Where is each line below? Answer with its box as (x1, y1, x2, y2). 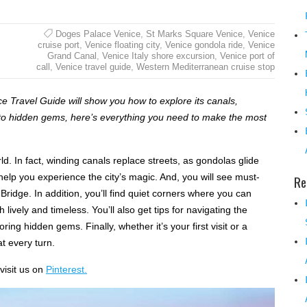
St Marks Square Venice (145, 28, 243, 39)
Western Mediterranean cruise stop (136, 61, 275, 72)
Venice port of (219, 50, 275, 61)
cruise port (37, 39, 79, 50)
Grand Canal (47, 50, 97, 61)
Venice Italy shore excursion (101, 50, 214, 61)
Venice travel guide (55, 61, 131, 72)
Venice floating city (84, 39, 160, 50)
